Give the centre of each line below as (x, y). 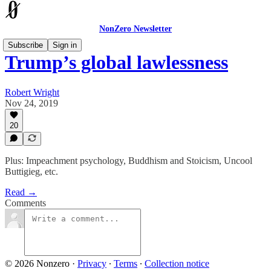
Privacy (92, 263)
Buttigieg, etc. (31, 171)
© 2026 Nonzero (37, 263)
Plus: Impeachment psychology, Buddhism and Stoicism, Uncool (129, 161)
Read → (21, 192)
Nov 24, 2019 (31, 103)
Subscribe (25, 45)
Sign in (65, 45)
